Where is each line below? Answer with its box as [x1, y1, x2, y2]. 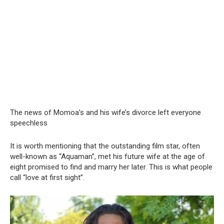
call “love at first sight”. [10, 172, 84, 182]
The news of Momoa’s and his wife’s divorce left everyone [10, 107, 201, 117]
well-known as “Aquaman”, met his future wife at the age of [10, 151, 205, 161]
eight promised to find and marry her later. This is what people [10, 162, 212, 171]
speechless [10, 118, 47, 127]
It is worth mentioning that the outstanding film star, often [10, 141, 200, 150]
